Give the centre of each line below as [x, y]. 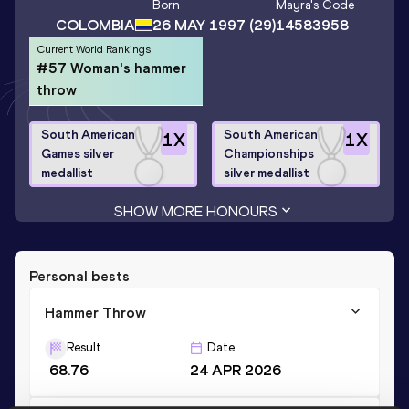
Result [84, 347]
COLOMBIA [95, 25]
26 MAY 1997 [199, 26]
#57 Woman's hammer [111, 68]
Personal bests [79, 276]
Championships [269, 154]
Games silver [78, 154]
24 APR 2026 [235, 370]
